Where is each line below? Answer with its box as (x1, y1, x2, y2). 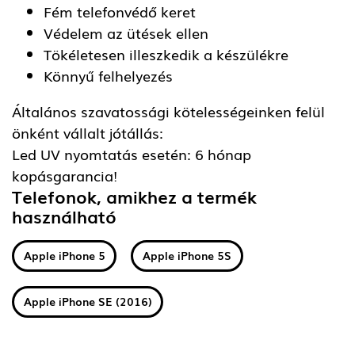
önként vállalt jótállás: (12, 121, 163, 143)
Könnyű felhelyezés (44, 64, 173, 86)
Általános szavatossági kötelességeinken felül (12, 100, 325, 121)
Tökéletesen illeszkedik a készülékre (44, 43, 288, 64)
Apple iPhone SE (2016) (23, 293, 152, 310)
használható (12, 203, 116, 228)
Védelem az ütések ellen (44, 21, 208, 43)
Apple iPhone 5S (143, 247, 232, 264)
